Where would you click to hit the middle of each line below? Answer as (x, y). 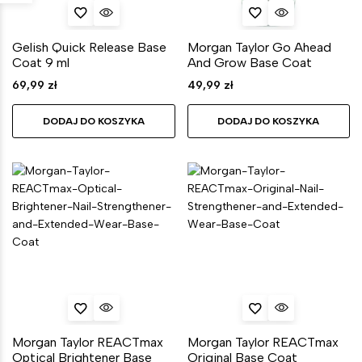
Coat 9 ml (41, 62)
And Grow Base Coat (249, 62)
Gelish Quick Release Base (89, 47)
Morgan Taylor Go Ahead (259, 47)
